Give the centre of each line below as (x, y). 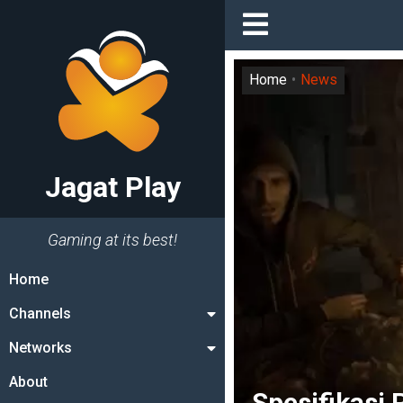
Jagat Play (112, 187)
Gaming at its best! (112, 240)
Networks (40, 348)
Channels (40, 313)
